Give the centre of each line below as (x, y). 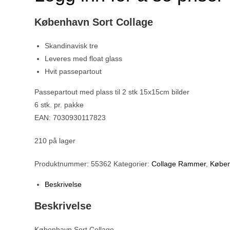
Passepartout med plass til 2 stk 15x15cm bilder (112, 92)
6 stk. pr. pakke (59, 104)
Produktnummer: (63, 164)
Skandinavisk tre (72, 45)
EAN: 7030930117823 (70, 117)
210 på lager (55, 140)
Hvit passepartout (73, 71)
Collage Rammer (179, 164)
